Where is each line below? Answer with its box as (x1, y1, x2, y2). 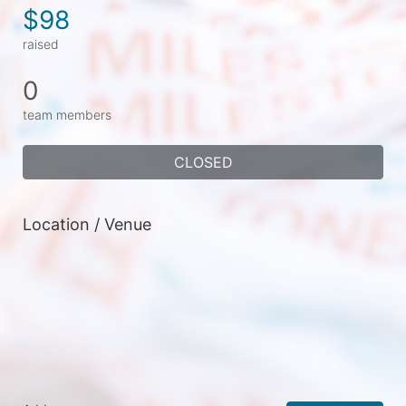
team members (23, 107, 111, 122)
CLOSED (173, 153, 233, 171)
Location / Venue (23, 215, 151, 234)
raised (23, 36, 59, 52)
